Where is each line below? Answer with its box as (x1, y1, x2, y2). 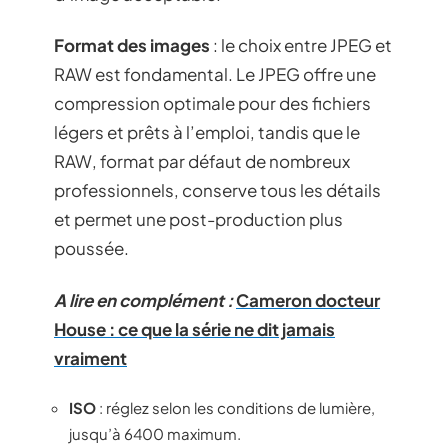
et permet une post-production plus (54, 208, 343, 230)
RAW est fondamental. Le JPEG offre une (54, 63, 376, 85)
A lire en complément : (54, 288, 233, 311)
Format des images (54, 34, 210, 56)
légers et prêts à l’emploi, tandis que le (54, 121, 360, 143)
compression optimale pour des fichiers (54, 92, 371, 114)
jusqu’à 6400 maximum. (69, 424, 241, 443)
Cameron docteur (236, 288, 380, 311)
